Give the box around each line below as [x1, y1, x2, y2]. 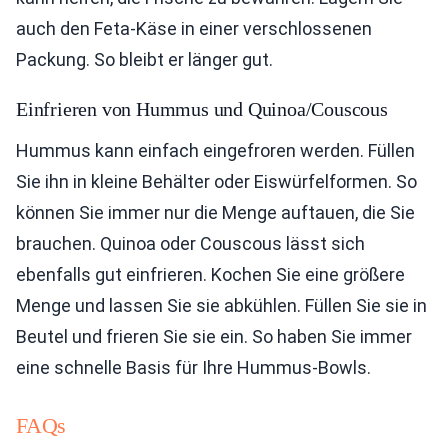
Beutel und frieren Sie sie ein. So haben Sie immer [16, 326, 412, 347]
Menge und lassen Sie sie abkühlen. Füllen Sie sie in [16, 295, 427, 316]
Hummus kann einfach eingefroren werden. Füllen [16, 140, 415, 161]
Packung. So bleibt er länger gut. [16, 49, 273, 70]
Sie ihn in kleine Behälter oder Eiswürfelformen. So [16, 171, 417, 192]
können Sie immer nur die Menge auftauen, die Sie [16, 202, 415, 223]
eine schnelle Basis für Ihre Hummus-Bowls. [16, 357, 371, 378]
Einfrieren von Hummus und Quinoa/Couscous [16, 98, 388, 120]
